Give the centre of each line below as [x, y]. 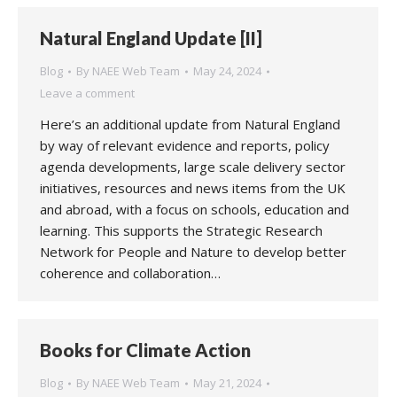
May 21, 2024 [227, 383]
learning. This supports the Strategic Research [181, 230]
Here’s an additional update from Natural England [190, 124]
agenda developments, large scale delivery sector [193, 167]
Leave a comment [87, 93]
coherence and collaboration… [130, 273]
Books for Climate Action [145, 350]
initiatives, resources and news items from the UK [193, 188]
